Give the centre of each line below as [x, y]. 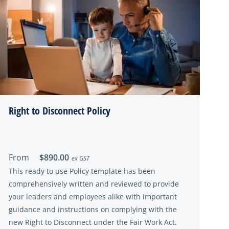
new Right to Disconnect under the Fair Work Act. [93, 222]
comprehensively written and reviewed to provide [94, 184]
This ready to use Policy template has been [82, 171]
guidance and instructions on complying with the [93, 209]
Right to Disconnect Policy [60, 111]
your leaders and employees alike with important [93, 197]
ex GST [81, 158]
